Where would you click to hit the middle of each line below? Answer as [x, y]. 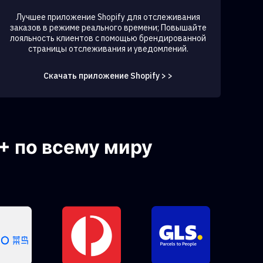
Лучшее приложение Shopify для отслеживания [108, 17]
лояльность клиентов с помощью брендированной [108, 38]
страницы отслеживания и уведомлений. [108, 49]
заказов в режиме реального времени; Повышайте [108, 28]
